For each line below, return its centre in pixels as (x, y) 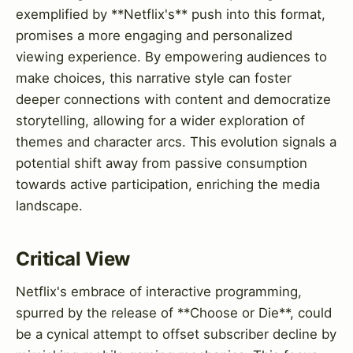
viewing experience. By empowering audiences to (171, 56)
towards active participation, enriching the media (168, 184)
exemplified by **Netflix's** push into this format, (171, 14)
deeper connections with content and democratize (173, 99)
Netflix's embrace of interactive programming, (159, 291)
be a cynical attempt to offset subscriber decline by (176, 334)
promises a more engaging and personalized (154, 35)
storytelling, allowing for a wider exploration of (160, 120)
